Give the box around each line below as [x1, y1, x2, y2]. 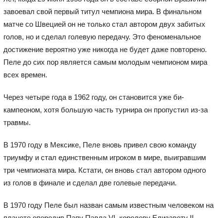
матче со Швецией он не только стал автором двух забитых [3, 19, 205, 28]
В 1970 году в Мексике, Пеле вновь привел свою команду [3, 140, 197, 149]
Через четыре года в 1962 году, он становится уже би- [3, 92, 184, 101]
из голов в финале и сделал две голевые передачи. [3, 178, 177, 187]
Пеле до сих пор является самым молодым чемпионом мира [3, 57, 207, 66]
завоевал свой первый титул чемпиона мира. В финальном [3, 7, 201, 16]
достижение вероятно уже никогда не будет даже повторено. [3, 45, 207, 54]
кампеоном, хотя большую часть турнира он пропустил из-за [3, 105, 208, 114]
